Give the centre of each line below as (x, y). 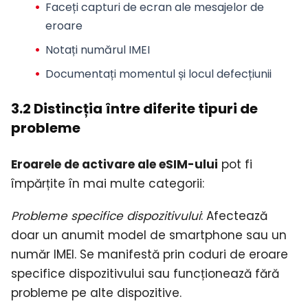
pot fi (235, 164)
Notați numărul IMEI (97, 50)
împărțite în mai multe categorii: (108, 183)
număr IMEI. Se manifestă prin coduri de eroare (150, 254)
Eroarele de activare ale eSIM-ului (114, 164)
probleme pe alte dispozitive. (96, 293)
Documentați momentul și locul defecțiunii (158, 74)
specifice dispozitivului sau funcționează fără (145, 273)
